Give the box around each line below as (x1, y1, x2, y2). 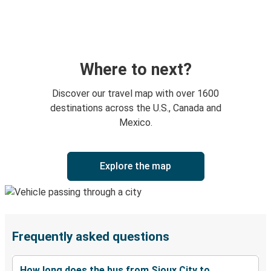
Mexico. (119, 117, 152, 129)
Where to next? (79, 60, 192, 80)
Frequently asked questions (12, 229, 169, 244)
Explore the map (100, 160, 171, 172)
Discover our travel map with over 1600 (52, 88, 219, 100)
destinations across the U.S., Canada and (50, 102, 221, 114)
